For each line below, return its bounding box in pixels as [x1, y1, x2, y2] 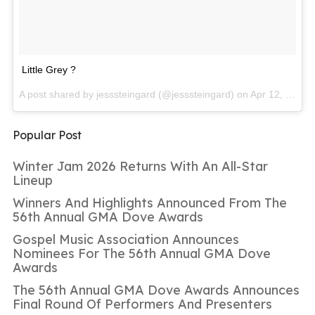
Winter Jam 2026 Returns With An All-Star [13, 157, 268, 174]
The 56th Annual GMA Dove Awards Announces [13, 281, 300, 298]
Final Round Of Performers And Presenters [13, 295, 272, 312]
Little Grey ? [22, 63, 76, 75]
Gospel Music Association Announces [13, 231, 239, 247]
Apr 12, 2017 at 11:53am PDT [250, 88, 285, 100]
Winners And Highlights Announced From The [13, 194, 287, 211]
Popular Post [13, 127, 82, 142]
